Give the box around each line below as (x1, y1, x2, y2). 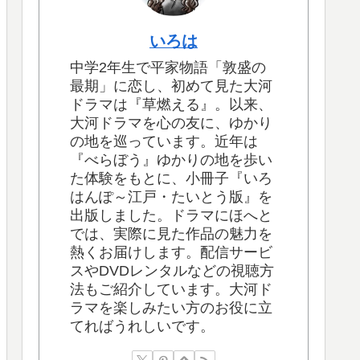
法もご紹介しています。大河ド (70, 280, 272, 297)
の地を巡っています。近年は (70, 133, 258, 149)
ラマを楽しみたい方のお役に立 (70, 299, 272, 316)
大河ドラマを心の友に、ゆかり (70, 114, 272, 131)
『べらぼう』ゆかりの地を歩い (70, 151, 272, 168)
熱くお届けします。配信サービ (70, 243, 272, 260)
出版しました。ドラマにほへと (70, 207, 272, 223)
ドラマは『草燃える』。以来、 (70, 96, 272, 112)
